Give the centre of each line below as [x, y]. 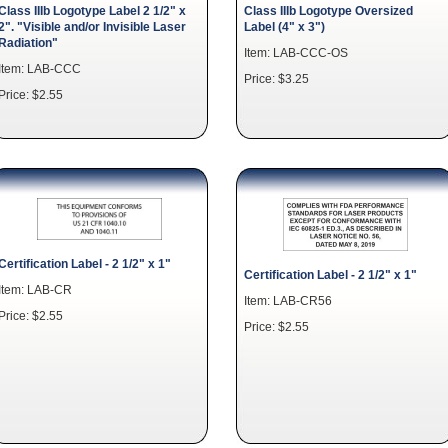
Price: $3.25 [276, 78]
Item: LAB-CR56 [288, 300]
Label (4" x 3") [284, 26]
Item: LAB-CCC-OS [296, 52]
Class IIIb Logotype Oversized [328, 10]
